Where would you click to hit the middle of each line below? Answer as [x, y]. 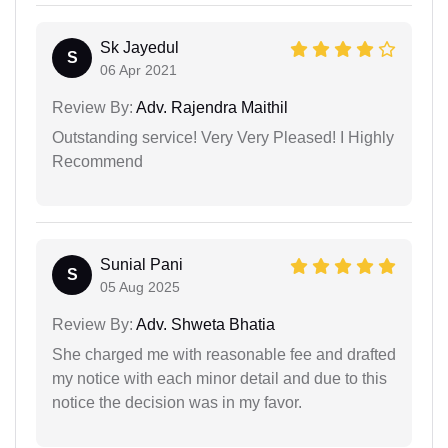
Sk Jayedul [139, 47]
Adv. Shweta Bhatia [204, 324]
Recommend [97, 161]
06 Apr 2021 [138, 69]
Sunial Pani [141, 264]
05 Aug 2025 [140, 286]
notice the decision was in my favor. [177, 402]
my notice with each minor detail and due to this [219, 378]
